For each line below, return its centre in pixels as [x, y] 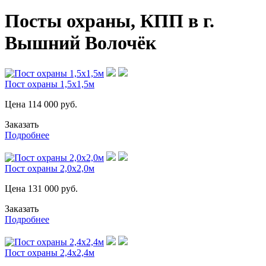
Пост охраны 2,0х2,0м [50, 168]
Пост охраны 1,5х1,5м [50, 84]
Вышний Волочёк [80, 43]
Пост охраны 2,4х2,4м [50, 252]
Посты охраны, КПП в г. [110, 21]
